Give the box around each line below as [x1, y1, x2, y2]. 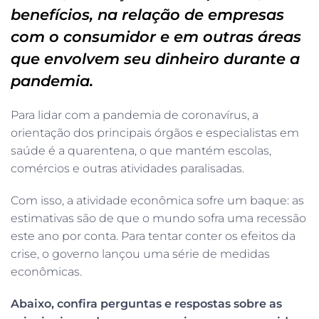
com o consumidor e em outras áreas [11, 27, 301, 46]
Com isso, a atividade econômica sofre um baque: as [11, 193, 304, 207]
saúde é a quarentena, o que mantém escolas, [11, 143, 271, 157]
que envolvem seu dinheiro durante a [11, 49, 300, 68]
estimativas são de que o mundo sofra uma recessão [11, 211, 306, 225]
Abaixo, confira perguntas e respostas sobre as [11, 296, 282, 310]
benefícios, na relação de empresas [11, 5, 284, 23]
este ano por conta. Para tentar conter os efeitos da [11, 229, 296, 243]
